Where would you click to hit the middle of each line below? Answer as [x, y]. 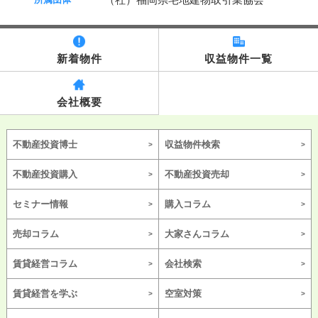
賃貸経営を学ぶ [45, 293]
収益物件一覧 [238, 58]
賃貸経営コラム [45, 263]
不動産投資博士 [45, 144]
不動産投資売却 [197, 174]
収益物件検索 [192, 144]
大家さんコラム [197, 234]
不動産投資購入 [45, 174]
